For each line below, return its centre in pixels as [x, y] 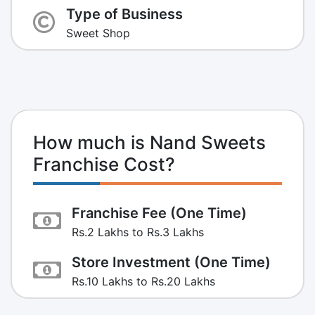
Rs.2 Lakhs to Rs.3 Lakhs [138, 232]
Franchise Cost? [104, 164]
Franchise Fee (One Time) [159, 213]
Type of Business [124, 14]
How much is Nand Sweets [149, 142]
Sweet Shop [98, 33]
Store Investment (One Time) [171, 262]
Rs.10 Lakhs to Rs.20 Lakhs [143, 281]
